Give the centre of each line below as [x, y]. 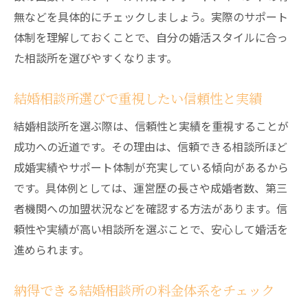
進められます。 [52, 250]
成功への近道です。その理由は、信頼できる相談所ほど [151, 146]
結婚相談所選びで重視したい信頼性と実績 [138, 98]
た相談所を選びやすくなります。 [96, 58]
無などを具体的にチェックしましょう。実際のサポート [151, 16]
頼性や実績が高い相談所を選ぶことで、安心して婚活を [151, 229]
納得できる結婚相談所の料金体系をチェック [144, 290]
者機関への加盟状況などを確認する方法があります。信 [151, 208]
